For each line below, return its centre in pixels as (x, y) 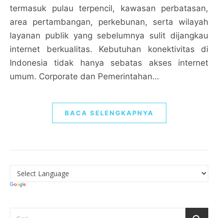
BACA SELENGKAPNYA (109, 113)
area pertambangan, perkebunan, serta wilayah (109, 22)
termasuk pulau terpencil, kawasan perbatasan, (109, 8)
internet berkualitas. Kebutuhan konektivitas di (109, 49)
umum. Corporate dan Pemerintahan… (84, 76)
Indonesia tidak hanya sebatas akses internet (109, 63)
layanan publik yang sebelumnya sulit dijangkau (109, 35)
